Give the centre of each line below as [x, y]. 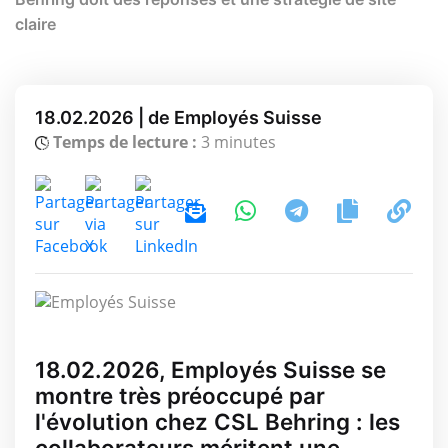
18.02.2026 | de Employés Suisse [178, 117]
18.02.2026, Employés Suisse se [210, 370]
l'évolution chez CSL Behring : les [217, 422]
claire [35, 23]
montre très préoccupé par [180, 396]
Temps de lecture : [125, 141]
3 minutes [236, 141]
